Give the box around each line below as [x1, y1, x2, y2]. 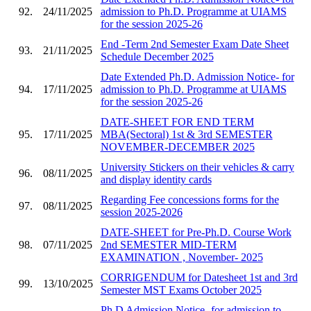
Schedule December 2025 [100, 50, 214, 62]
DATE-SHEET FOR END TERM [100, 115, 254, 128]
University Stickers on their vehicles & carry [100, 160, 294, 173]
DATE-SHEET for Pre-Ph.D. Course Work [100, 226, 292, 238]
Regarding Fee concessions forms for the [100, 193, 279, 205]
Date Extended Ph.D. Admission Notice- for [100, 70, 294, 83]
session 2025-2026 [100, 205, 183, 218]
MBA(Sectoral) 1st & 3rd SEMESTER [100, 128, 273, 140]
